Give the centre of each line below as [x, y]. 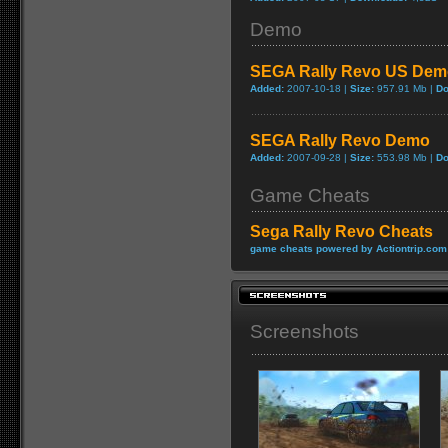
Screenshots [304, 331]
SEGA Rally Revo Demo [340, 140]
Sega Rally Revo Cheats [341, 231]
